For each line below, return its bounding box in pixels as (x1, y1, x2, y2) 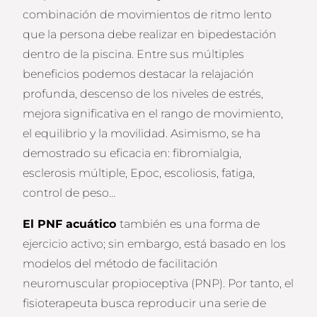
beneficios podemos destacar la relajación (23, 67, 255, 81)
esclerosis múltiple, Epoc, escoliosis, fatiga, (23, 166, 255, 180)
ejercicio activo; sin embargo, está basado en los (23, 237, 287, 251)
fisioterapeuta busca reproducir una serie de (23, 296, 267, 311)
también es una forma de (120, 217, 260, 231)
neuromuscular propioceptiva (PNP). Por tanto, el (23, 277, 294, 291)
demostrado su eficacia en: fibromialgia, (23, 146, 242, 161)
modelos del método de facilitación (23, 257, 219, 271)
